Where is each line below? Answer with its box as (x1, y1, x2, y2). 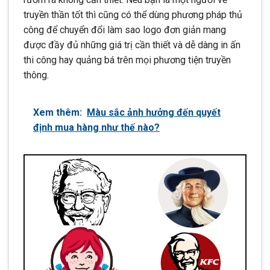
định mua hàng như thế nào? (33, 122, 160, 134)
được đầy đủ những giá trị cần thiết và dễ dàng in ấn (24, 39, 240, 51)
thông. (24, 69, 49, 81)
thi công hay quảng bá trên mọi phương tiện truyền (24, 54, 231, 66)
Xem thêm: (33, 107, 82, 119)
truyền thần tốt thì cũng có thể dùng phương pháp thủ (24, 9, 242, 21)
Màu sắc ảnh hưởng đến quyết (87, 107, 221, 119)
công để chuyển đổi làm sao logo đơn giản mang (24, 24, 226, 36)
